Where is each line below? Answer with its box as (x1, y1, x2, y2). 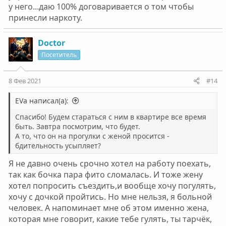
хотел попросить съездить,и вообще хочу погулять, (8, 180, 216, 192)
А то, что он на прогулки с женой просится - (15, 131, 169, 141)
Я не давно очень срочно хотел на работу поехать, (8, 158, 211, 169)
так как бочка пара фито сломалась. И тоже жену (8, 169, 203, 181)
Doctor (37, 37, 65, 49)
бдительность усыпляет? (15, 141, 101, 151)
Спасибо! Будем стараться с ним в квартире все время (15, 112, 206, 122)
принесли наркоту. (8, 12, 82, 24)
